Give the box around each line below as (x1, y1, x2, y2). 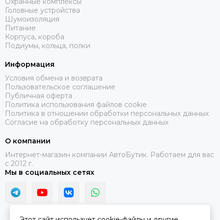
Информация (5, 60, 55, 69)
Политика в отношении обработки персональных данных (5, 109, 209, 118)
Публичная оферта (5, 91, 72, 100)
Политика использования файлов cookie (5, 100, 147, 109)
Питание (5, 24, 36, 32)
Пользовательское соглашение (5, 82, 115, 91)
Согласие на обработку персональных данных (5, 118, 168, 127)
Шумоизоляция (5, 15, 59, 24)
